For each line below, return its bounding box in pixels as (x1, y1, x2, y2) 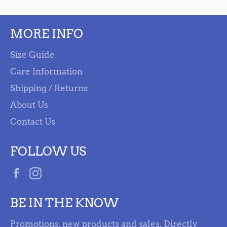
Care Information (10, 66, 83, 77)
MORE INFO (10, 26, 83, 42)
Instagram (46, 167, 89, 177)
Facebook (27, 167, 67, 177)
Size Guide (10, 50, 55, 60)
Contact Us (10, 117, 55, 127)
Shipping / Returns (10, 83, 88, 94)
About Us (10, 100, 48, 110)
